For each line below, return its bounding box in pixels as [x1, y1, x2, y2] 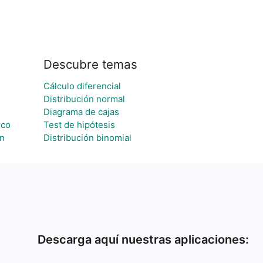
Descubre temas [43, 57, 137, 72]
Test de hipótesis [43, 119, 115, 130]
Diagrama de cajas [43, 106, 119, 117]
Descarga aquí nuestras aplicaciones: [38, 232, 249, 247]
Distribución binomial [43, 132, 131, 143]
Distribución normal [43, 93, 125, 104]
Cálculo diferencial [43, 80, 121, 92]
